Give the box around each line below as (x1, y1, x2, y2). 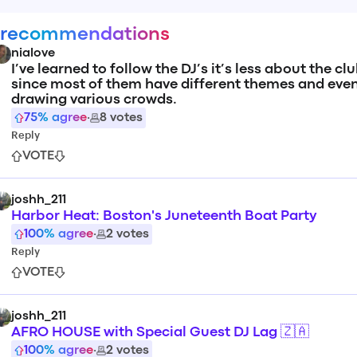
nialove (11, 48, 55, 59)
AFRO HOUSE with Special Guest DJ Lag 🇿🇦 (11, 327, 309, 339)
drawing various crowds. (11, 94, 177, 106)
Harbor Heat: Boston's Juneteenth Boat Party (11, 210, 317, 222)
